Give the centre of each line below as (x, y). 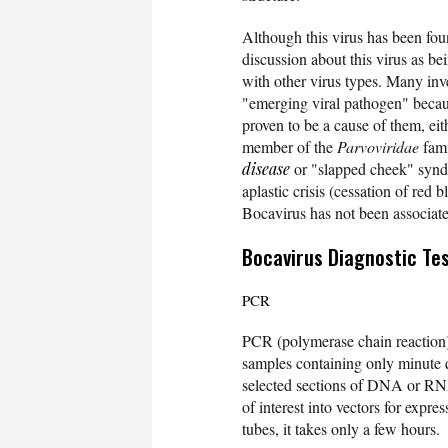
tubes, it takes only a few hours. (341, 428)
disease (266, 168)
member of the (289, 146)
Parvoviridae (378, 146)
